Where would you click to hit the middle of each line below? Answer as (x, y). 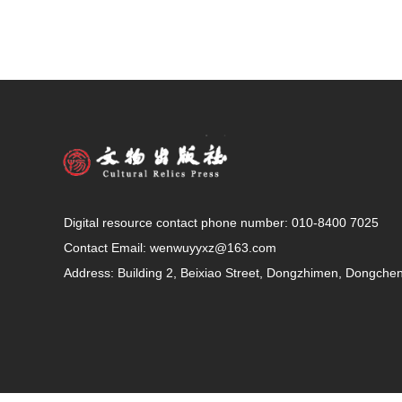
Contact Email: (107, 248)
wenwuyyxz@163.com (213, 248)
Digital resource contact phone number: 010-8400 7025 (221, 223)
